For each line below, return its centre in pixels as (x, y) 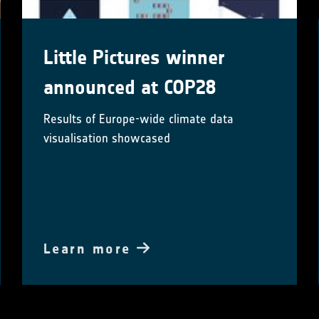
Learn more (90, 248)
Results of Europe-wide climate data (138, 119)
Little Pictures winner (134, 57)
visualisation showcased (106, 138)
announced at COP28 (129, 87)
